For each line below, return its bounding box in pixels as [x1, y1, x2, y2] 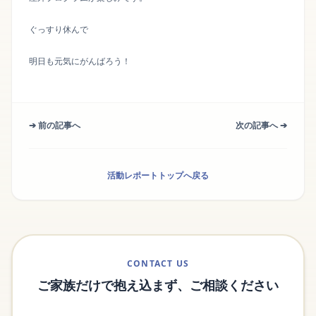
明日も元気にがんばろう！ [29, 55, 130, 68]
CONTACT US [127, 257, 189, 270]
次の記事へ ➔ [236, 119, 287, 132]
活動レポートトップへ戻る [107, 169, 209, 182]
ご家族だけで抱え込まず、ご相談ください [37, 276, 279, 294]
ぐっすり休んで [29, 23, 88, 36]
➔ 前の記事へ [29, 119, 80, 132]
